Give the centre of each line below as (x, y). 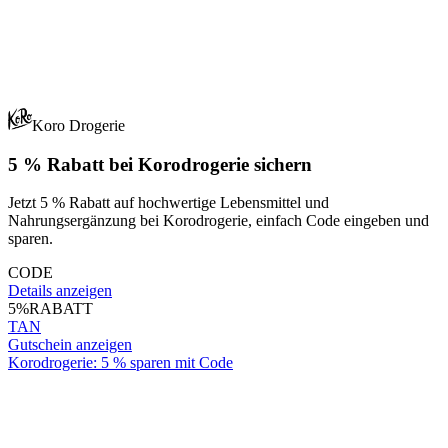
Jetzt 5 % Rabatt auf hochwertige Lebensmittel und (168, 203)
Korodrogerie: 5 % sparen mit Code (120, 363)
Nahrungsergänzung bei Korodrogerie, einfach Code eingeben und (218, 221)
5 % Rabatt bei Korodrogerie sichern (160, 164)
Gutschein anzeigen (70, 345)
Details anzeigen (60, 291)
